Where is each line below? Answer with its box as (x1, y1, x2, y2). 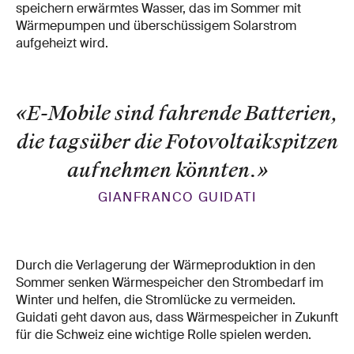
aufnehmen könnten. (66, 157, 257, 184)
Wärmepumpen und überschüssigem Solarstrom (16, 17, 296, 35)
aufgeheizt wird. (16, 35, 108, 52)
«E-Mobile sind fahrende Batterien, (16, 100, 338, 127)
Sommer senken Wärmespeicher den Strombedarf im (16, 274, 323, 292)
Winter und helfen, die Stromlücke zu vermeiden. (16, 292, 296, 309)
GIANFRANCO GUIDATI (97, 189, 257, 206)
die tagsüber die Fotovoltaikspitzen (16, 129, 338, 156)
